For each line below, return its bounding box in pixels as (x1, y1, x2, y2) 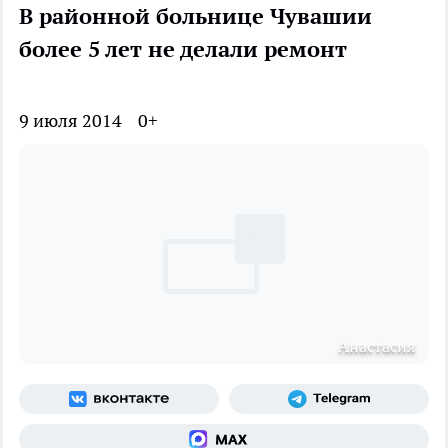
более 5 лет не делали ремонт (19, 35, 347, 64)
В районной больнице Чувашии (19, 2, 372, 31)
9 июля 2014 (19, 109, 122, 133)
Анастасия (338, 336, 415, 357)
